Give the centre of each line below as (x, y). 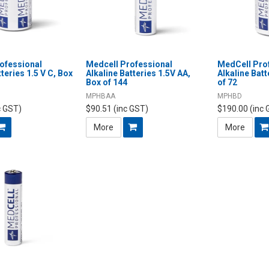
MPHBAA (101, 96)
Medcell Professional (129, 64)
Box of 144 (107, 82)
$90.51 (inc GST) (117, 108)
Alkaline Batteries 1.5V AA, (138, 73)
